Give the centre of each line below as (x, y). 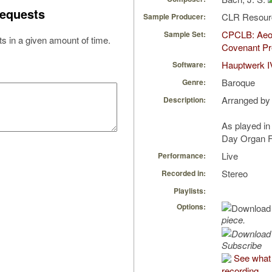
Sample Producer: (175, 17)
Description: (185, 100)
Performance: (182, 156)
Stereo (235, 174)
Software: (189, 65)
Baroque (238, 83)
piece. (233, 220)
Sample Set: (185, 34)
